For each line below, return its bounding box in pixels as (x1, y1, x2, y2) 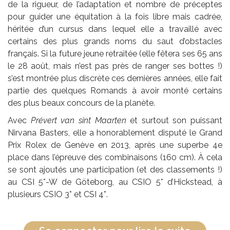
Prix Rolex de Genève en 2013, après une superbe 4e (8, 140, 222, 150)
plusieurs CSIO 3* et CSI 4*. (8, 189, 108, 200)
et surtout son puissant (126, 116, 222, 126)
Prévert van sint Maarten (30, 116, 126, 126)
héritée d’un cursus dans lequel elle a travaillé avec (8, 24, 222, 34)
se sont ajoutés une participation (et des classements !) (8, 165, 222, 175)
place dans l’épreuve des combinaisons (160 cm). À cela (8, 152, 222, 163)
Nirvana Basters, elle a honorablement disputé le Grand (8, 128, 222, 138)
